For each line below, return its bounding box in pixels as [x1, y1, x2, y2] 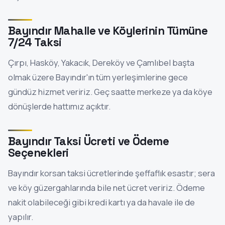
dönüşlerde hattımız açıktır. [8, 100, 110, 112]
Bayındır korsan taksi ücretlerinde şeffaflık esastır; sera [8, 167, 215, 179]
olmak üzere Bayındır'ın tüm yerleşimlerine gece [8, 71, 188, 83]
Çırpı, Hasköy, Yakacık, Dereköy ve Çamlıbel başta [8, 56, 194, 68]
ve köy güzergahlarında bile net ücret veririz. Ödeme [8, 181, 205, 193]
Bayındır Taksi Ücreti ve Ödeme [8, 134, 169, 149]
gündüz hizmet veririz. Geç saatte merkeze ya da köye [8, 85, 212, 97]
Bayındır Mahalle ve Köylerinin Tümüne [8, 23, 208, 38]
